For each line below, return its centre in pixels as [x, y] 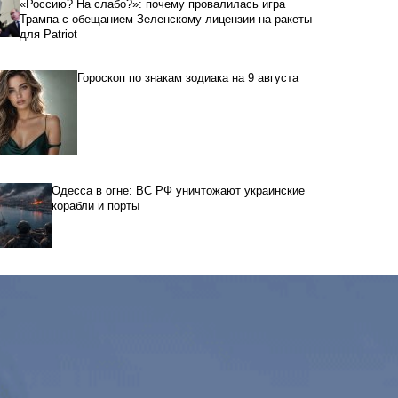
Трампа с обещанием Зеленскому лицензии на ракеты [165, 20]
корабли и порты [96, 206]
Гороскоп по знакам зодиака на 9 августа [188, 78]
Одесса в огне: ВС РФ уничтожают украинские [178, 191]
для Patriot [48, 35]
